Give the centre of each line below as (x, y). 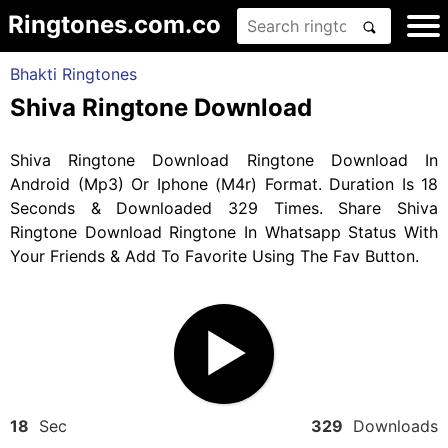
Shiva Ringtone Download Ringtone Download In (224, 160)
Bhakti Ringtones (73, 74)
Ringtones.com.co (114, 24)
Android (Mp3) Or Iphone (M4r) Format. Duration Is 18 (224, 184)
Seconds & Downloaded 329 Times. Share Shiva (224, 208)
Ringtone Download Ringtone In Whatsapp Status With (224, 232)
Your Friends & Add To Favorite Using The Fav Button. (214, 256)
